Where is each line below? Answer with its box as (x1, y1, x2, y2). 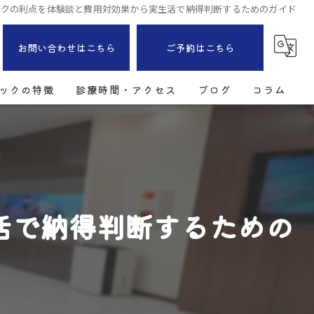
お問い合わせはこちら (17, 41, 116, 55)
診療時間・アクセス (76, 82, 177, 97)
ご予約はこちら (165, 41, 235, 55)
